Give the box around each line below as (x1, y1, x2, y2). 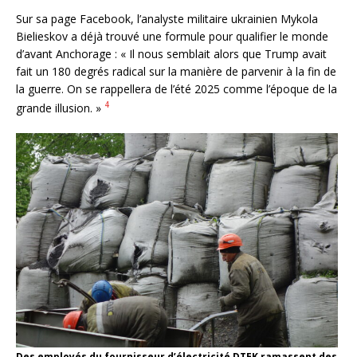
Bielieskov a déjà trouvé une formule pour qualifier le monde (16, 29, 328, 45)
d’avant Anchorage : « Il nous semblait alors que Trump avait (16, 46, 327, 62)
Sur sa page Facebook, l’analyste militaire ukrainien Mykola (16, 11, 318, 27)
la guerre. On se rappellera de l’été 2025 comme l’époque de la (16, 81, 337, 97)
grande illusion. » (16, 100, 104, 116)
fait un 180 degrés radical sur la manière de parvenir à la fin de (16, 64, 336, 80)
